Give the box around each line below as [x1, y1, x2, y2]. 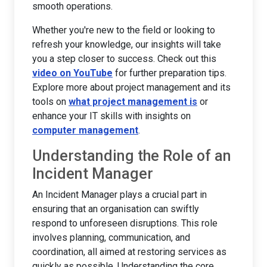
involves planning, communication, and [32, 231, 190, 243]
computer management [32, 124, 138, 136]
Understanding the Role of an [32, 147, 231, 164]
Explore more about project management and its [32, 81, 231, 93]
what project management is [69, 95, 197, 107]
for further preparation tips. [113, 67, 226, 79]
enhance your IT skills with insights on [32, 110, 191, 122]
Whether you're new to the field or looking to [32, 24, 215, 36]
